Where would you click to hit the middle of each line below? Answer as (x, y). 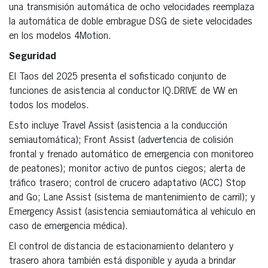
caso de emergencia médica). (68, 226)
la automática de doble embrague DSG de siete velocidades (131, 22)
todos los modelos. (49, 106)
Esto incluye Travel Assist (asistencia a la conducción (118, 126)
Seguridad (33, 57)
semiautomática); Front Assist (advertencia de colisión (121, 140)
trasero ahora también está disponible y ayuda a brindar (122, 261)
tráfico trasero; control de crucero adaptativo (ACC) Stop (127, 183)
